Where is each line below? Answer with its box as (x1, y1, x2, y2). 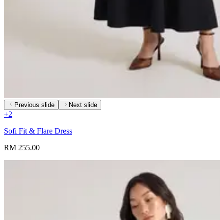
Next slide (69, 101, 97, 109)
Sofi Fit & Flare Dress (4, 127, 72, 136)
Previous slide (14, 101, 55, 109)
